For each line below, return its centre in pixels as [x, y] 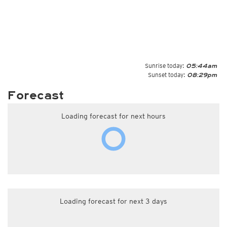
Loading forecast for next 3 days [113, 201]
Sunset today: [167, 75]
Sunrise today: [165, 66]
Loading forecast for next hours [113, 116]
